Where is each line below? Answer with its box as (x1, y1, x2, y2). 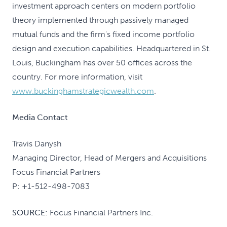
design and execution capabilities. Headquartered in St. (12, 44, 211, 53)
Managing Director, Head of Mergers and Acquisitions (12, 153, 207, 163)
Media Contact (12, 112, 68, 122)
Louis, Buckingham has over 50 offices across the (12, 58, 192, 67)
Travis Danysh (12, 139, 61, 148)
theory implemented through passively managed (12, 15, 188, 25)
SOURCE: (12, 208, 50, 217)
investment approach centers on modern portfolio (12, 1, 196, 11)
